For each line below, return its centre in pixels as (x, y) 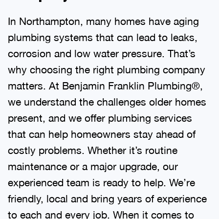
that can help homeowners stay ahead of (102, 134)
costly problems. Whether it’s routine (93, 150)
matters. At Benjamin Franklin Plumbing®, (105, 85)
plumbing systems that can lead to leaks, (103, 37)
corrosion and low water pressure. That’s (102, 53)
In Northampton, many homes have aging (103, 21)
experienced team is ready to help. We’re (101, 182)
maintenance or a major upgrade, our (93, 166)
